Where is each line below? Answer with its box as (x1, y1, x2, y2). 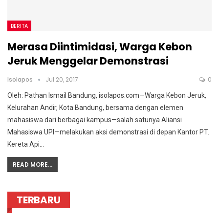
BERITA (11, 22, 28, 30)
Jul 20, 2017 (45, 75, 78, 84)
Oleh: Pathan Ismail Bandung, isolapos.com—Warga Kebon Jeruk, (7, 91, 206, 100)
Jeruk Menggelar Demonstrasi (7, 54, 169, 68)
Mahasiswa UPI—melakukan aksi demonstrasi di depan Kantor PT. (7, 128, 209, 136)
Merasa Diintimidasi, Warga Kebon (7, 40, 192, 54)
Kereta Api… (7, 140, 44, 149)
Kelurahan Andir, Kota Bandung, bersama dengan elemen (7, 104, 183, 112)
